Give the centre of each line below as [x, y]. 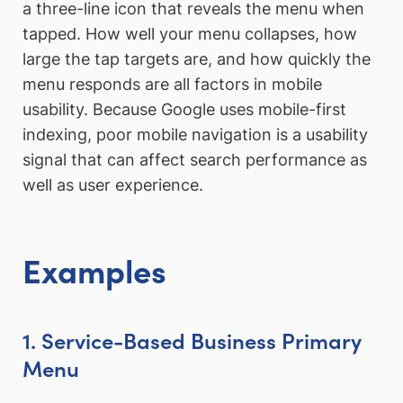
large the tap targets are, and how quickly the [197, 58]
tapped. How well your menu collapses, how [190, 33]
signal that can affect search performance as [195, 159]
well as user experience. [113, 184]
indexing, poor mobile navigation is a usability [195, 134]
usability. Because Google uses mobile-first [184, 109]
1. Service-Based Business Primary [192, 339]
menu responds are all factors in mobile [172, 84]
